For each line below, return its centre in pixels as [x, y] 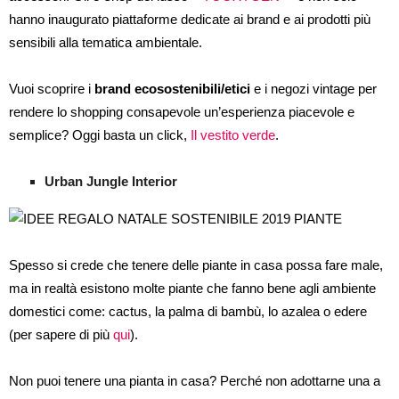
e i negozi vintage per [313, 89]
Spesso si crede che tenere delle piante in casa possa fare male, [196, 265]
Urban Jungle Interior [111, 181]
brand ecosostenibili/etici [172, 89]
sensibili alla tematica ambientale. [106, 42]
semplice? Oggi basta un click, [100, 135]
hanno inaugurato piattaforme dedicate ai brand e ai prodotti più [190, 19]
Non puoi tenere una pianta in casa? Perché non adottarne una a [195, 381]
